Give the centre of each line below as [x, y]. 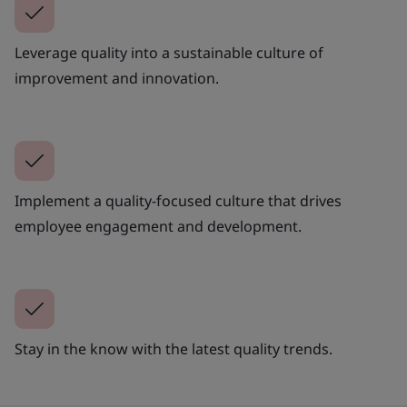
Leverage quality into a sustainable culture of [169, 52]
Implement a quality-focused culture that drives [178, 200]
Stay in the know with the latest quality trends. [174, 348]
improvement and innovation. [117, 78]
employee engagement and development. [158, 226]
